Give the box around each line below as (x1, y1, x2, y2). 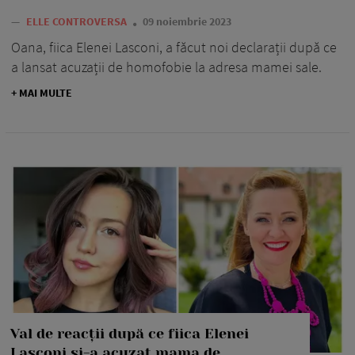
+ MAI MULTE (11, 86, 72, 101)
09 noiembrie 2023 (143, 14, 231, 29)
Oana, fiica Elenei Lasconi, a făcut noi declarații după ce (11, 38, 337, 57)
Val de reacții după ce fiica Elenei (10, 325, 249, 342)
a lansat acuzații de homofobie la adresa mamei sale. (11, 58, 322, 77)
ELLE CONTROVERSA (26, 14, 129, 29)
